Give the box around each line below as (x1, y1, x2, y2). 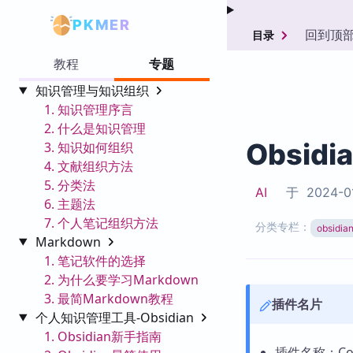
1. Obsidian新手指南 (44, 327, 162, 345)
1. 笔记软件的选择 (44, 251, 146, 269)
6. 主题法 (44, 195, 95, 213)
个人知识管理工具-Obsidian (35, 308, 197, 326)
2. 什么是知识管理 (44, 119, 146, 137)
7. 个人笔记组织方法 (44, 214, 158, 232)
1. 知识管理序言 (44, 100, 133, 118)
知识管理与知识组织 (35, 81, 152, 99)
